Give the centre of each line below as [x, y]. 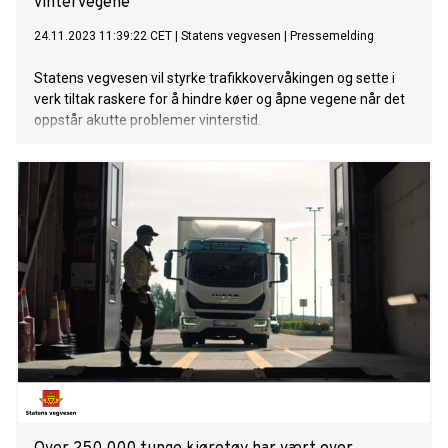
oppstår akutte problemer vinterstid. [147, 120]
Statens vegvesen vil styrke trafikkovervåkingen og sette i [214, 78]
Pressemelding [332, 36]
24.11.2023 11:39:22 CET [103, 36]
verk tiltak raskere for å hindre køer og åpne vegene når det [219, 99]
